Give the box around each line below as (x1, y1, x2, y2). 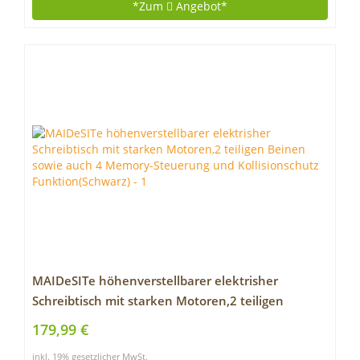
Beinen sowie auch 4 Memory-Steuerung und (32, 313, 296, 329)
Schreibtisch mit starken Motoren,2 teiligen (32, 292, 284, 309)
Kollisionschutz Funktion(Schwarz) (32, 333, 231, 350)
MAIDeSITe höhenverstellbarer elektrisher (32, 272, 278, 289)
